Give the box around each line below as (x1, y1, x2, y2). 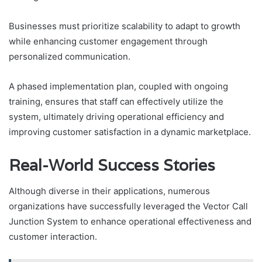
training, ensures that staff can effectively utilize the (9, 95, 223, 107)
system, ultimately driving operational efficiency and (9, 111, 224, 122)
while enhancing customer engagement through (9, 35, 208, 47)
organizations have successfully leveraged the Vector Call (9, 201, 248, 212)
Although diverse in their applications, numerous (9, 185, 210, 197)
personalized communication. (9, 50, 130, 62)
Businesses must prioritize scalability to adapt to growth (9, 20, 240, 32)
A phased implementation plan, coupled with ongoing (9, 80, 228, 92)
